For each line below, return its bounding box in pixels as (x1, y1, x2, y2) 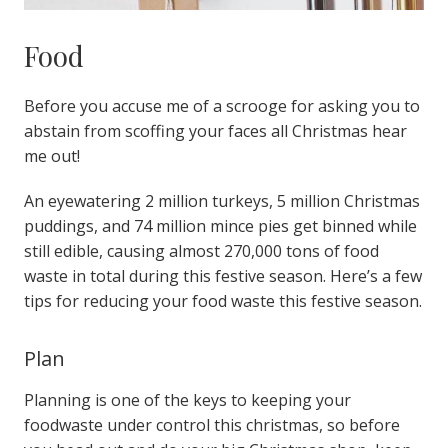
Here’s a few (329, 264, 422, 287)
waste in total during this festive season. (23, 264, 330, 287)
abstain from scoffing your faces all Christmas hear (23, 119, 407, 142)
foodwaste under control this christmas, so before (23, 413, 400, 436)
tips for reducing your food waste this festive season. (23, 289, 422, 312)
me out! (23, 144, 80, 167)
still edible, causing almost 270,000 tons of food (23, 239, 379, 262)
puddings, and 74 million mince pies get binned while (23, 214, 417, 237)
